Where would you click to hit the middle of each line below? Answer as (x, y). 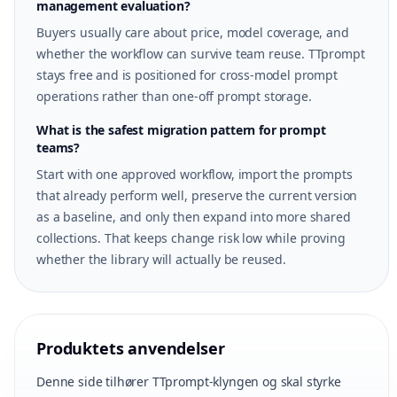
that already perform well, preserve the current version (197, 195)
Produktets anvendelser (131, 348)
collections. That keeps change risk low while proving (191, 238)
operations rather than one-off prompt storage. (174, 96)
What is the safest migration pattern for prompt (181, 130)
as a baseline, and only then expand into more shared (194, 217)
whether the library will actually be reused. (161, 259)
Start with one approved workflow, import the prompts (195, 174)
